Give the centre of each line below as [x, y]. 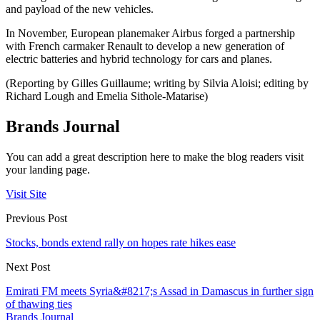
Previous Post [36, 219]
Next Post [28, 267]
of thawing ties [39, 304]
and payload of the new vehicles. [80, 9]
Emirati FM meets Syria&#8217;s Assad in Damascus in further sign [160, 291]
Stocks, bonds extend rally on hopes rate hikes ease [121, 243]
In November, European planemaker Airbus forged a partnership [150, 34]
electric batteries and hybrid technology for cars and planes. [139, 59]
